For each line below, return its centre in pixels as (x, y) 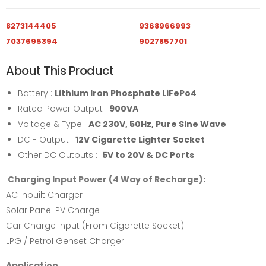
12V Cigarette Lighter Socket (140, 140)
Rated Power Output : (64, 109)
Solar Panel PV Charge (53, 210)
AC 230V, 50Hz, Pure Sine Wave (157, 124)
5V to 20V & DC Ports (148, 155)
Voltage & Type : (53, 124)
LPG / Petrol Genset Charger (65, 241)
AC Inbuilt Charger (44, 195)
